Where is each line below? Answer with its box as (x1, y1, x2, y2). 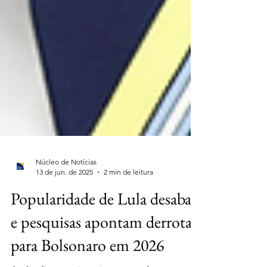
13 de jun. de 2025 (36, 201, 93, 210)
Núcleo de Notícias (36, 191, 97, 200)
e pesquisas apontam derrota (11, 244, 192, 266)
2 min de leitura (104, 201, 153, 210)
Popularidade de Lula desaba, (11, 221, 195, 243)
